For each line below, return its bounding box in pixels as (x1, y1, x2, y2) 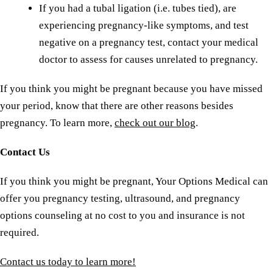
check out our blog (115, 117, 196, 129)
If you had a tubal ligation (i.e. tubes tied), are (39, 2, 236, 14)
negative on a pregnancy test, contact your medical (39, 37, 258, 48)
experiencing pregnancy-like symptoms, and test (39, 19, 249, 31)
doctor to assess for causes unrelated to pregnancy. (39, 54, 258, 65)
